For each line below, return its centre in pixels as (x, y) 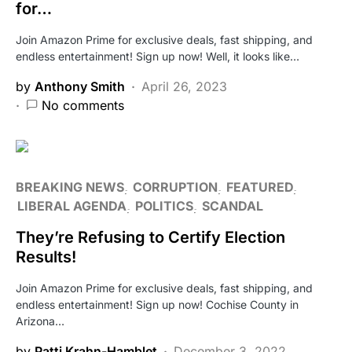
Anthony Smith (80, 86)
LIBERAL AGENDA (72, 205)
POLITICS (164, 205)
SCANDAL (233, 205)
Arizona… (40, 321)
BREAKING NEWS (70, 187)
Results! (46, 257)
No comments (83, 105)
